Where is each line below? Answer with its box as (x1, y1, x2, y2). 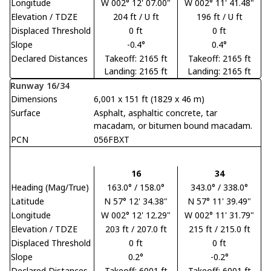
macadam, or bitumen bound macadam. (94, 119, 252, 131)
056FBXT (94, 133, 129, 145)
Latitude (11, 195, 44, 207)
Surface (11, 106, 41, 119)
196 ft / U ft (196, 10, 243, 22)
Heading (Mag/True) (11, 181, 89, 193)
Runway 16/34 (10, 79, 70, 91)
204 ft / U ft (113, 10, 159, 22)
